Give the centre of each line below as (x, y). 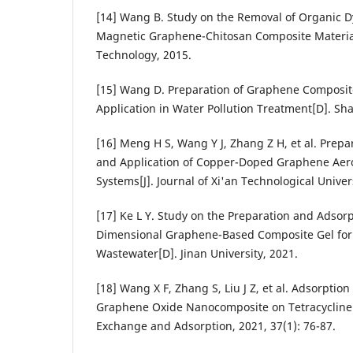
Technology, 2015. (144, 55)
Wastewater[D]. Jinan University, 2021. (197, 254)
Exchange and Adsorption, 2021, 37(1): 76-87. (216, 326)
